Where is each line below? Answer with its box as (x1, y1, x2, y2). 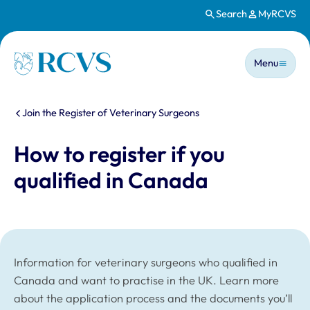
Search (215, 8, 247, 21)
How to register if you (14, 140, 225, 168)
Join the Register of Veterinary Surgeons (22, 106, 200, 119)
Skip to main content (16, 15, 122, 29)
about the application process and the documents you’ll (14, 291, 292, 305)
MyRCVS (258, 8, 296, 21)
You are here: (13, 105, 126, 130)
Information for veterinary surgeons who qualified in (14, 255, 277, 269)
